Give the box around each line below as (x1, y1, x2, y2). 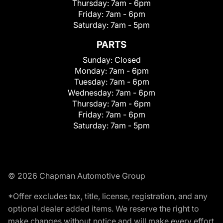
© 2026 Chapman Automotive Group (8, 170, 145, 181)
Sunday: (82, 54, 114, 65)
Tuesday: (74, 76, 110, 87)
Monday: (74, 65, 109, 76)
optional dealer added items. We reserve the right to (8, 203, 199, 214)
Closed (114, 54, 141, 65)
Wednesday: (68, 87, 115, 98)
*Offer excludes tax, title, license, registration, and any (8, 191, 208, 201)
